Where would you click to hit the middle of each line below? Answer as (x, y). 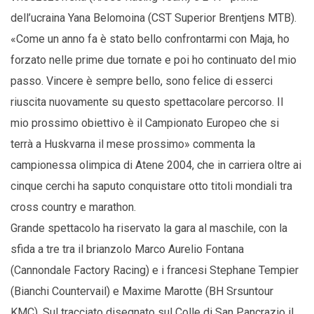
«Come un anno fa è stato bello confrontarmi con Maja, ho (150, 39)
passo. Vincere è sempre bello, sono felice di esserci (142, 81)
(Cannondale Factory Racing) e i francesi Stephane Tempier (155, 270)
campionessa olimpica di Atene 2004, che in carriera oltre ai (156, 165)
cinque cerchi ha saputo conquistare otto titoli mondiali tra (151, 186)
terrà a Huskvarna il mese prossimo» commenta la (133, 144)
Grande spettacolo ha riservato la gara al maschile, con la (149, 228)
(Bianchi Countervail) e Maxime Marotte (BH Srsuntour (142, 291)
